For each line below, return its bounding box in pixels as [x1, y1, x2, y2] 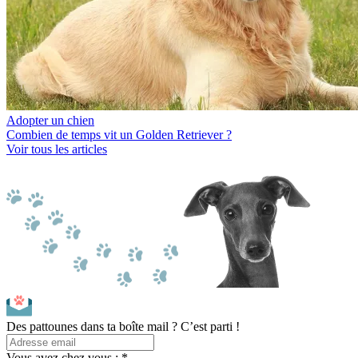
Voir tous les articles [6, 141, 107, 156]
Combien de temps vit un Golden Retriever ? [6, 127, 232, 141]
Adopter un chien [6, 113, 94, 127]
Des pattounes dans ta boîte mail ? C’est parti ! [6, 319, 240, 333]
